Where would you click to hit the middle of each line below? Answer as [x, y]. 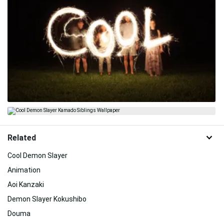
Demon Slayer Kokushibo [47, 199]
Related [22, 138]
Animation [24, 170]
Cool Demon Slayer [37, 155]
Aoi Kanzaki [26, 184]
